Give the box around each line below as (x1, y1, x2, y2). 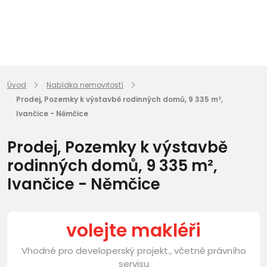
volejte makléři (66, 218, 201, 243)
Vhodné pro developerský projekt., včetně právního (21, 244, 246, 257)
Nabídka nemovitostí (46, 80, 123, 90)
